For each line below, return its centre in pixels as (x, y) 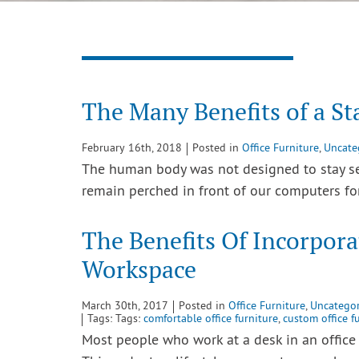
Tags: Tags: (115, 319)
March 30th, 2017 (125, 307)
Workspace (139, 270)
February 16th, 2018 (132, 149)
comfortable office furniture (211, 319)
